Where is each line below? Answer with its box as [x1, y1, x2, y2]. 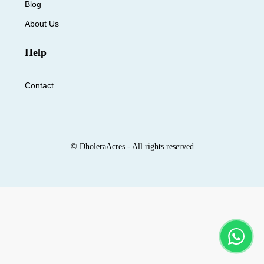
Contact [25, 81, 54, 90]
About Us [25, 19, 59, 28]
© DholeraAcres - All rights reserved [70, 142, 194, 151]
